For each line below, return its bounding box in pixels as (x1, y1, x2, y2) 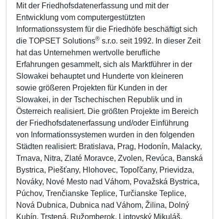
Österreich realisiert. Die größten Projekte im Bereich (16, 107, 198, 115)
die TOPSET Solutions (16, 37, 95, 45)
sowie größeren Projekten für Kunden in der (16, 84, 167, 92)
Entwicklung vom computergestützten (16, 13, 145, 22)
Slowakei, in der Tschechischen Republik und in (16, 95, 182, 104)
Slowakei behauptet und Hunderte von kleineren (16, 72, 183, 80)
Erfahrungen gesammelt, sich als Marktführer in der (16, 60, 192, 68)
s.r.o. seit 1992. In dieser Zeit (100, 37, 200, 45)
